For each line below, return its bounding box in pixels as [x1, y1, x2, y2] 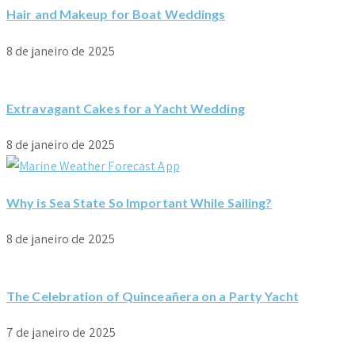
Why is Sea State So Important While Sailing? [6, 194, 273, 210]
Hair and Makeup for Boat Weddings [6, 6, 226, 22]
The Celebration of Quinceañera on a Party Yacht [6, 288, 299, 304]
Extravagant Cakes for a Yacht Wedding [6, 101, 245, 116]
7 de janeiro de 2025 [6, 324, 116, 342]
